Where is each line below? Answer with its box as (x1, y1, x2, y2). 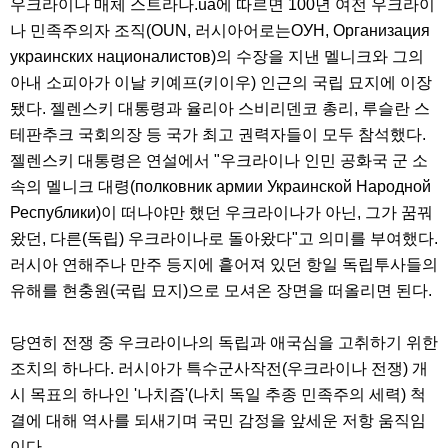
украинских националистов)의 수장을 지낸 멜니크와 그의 (10, 48, 424, 66)
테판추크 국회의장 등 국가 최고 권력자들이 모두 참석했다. (10, 126, 430, 144)
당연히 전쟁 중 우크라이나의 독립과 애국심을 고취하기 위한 (10, 334, 438, 352)
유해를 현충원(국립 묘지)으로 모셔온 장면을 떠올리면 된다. (10, 282, 432, 300)
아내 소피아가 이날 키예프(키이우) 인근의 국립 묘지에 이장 (10, 74, 432, 92)
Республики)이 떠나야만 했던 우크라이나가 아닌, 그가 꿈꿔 (10, 204, 433, 222)
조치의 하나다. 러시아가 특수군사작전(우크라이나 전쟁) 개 (10, 360, 428, 378)
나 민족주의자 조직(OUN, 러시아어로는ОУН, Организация (10, 22, 430, 40)
